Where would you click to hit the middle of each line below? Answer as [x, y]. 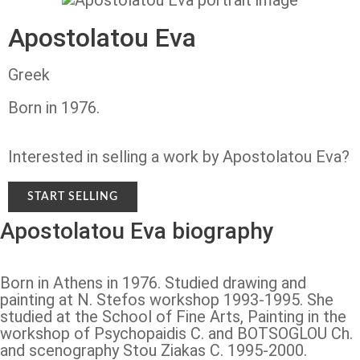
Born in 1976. [54, 107]
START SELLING [73, 196]
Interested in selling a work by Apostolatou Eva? [179, 156]
